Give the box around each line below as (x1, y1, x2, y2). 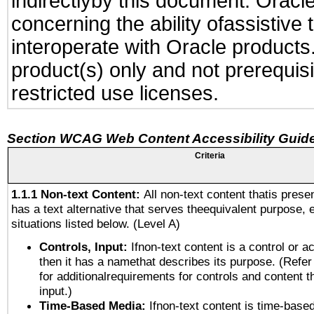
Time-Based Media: (39, 299, 149, 313)
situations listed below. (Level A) (11, 217, 180, 231)
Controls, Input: (39, 240, 131, 254)
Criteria (194, 151, 225, 161)
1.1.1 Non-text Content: (11, 187, 144, 201)
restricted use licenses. (11, 82, 219, 104)
